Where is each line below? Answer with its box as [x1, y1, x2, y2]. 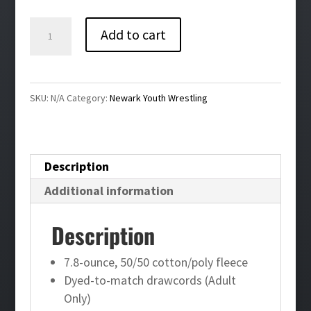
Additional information [44, 182, 174, 199]
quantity [28, 143, 73, 160]
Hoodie [28, 122, 67, 139]
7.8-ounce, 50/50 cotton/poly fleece [63, 253, 248, 270]
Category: [66, 91, 110, 104]
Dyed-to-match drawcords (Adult [63, 271, 236, 288]
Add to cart [100, 25, 166, 43]
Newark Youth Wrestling [109, 91, 208, 104]
